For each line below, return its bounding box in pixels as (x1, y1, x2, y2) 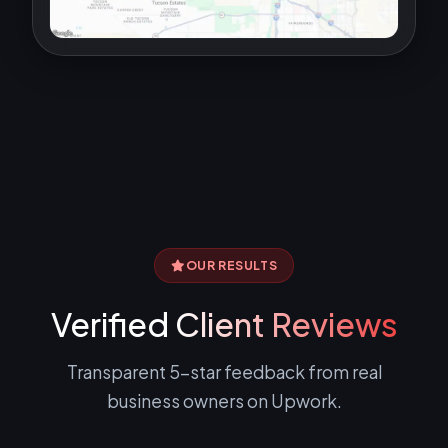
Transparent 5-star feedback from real (66, 361, 382, 384)
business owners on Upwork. (106, 390, 342, 413)
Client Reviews (174, 304, 398, 345)
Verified (50, 304, 175, 345)
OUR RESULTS (185, 257, 278, 273)
